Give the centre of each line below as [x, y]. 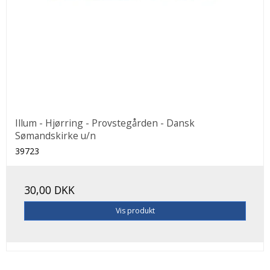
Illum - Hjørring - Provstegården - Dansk [105, 123]
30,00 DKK [49, 190]
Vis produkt [135, 210]
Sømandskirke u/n [55, 135]
